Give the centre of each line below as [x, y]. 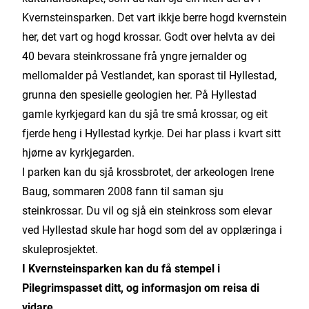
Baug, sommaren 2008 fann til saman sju [123, 191]
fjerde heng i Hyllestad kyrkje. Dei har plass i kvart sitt [151, 133]
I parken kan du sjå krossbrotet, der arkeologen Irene [148, 172]
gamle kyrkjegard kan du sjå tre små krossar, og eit [145, 114]
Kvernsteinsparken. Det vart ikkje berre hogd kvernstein [154, 18]
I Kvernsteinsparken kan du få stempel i [121, 269]
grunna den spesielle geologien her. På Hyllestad [139, 95]
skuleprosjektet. [60, 249]
